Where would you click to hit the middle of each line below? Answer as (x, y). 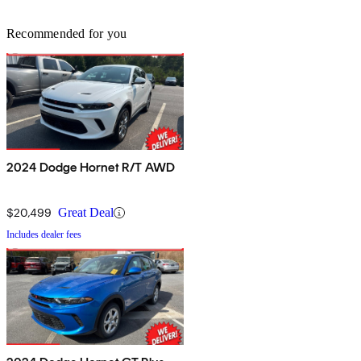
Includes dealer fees (44, 235)
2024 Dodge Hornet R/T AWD (91, 168)
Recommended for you (67, 34)
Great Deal (86, 213)
